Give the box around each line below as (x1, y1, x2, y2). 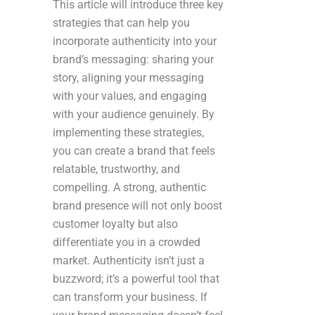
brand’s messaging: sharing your (53, 52, 214, 66)
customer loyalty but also (53, 217, 178, 231)
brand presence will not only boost (53, 198, 222, 212)
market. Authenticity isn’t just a (53, 253, 205, 267)
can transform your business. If (53, 290, 207, 304)
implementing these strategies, (53, 125, 204, 139)
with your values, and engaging (53, 89, 207, 103)
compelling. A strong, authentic (53, 180, 206, 194)
